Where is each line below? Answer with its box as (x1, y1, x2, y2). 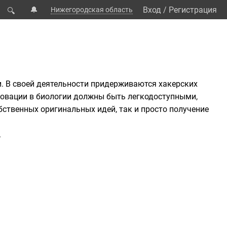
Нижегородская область (51, 6, 133, 14)
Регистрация (169, 5, 217, 15)
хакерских (159, 79, 198, 89)
